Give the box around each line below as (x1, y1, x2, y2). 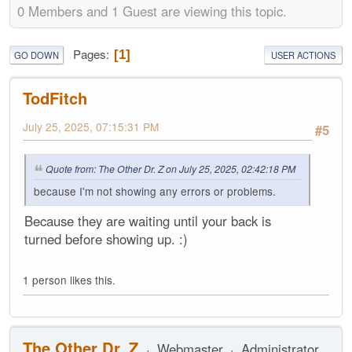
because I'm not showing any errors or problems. (34, 183, 276, 200)
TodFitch (23, 86, 87, 110)
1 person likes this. (23, 271, 115, 288)
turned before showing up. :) (24, 229, 188, 249)
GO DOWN (14, 49, 59, 62)
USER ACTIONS (271, 49, 335, 62)
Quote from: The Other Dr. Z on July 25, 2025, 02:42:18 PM (46, 161, 295, 175)
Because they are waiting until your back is (24, 211, 271, 231)
